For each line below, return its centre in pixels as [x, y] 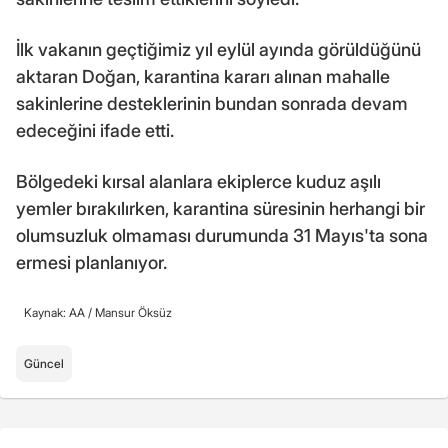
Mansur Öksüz [133, 312]
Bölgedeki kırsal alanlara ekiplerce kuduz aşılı [198, 181]
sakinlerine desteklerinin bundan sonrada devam [212, 103]
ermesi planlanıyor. [91, 262]
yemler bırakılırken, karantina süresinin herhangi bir [220, 208]
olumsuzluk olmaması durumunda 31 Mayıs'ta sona [222, 235]
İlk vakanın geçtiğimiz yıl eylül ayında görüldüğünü [218, 49]
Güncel [44, 363]
